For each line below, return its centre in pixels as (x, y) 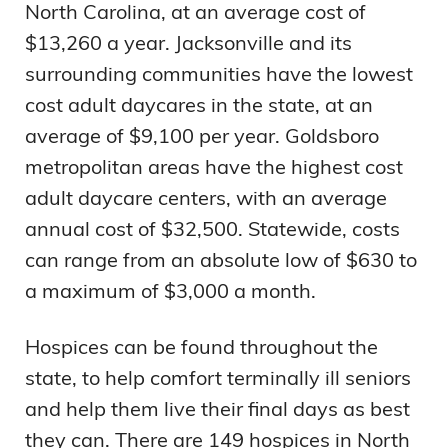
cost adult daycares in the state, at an (199, 105)
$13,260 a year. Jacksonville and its (188, 43)
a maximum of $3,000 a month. (170, 291)
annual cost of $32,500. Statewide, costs (212, 229)
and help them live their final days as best (217, 409)
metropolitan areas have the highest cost (214, 167)
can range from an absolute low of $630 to (221, 260)
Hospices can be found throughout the (201, 347)
